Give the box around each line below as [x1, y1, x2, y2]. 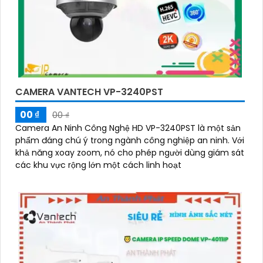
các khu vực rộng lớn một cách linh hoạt [15, 159, 181, 171]
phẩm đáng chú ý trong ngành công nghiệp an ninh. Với [15, 134, 232, 146]
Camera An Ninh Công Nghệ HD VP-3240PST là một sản [15, 122, 241, 134]
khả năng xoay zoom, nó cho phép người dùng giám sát [15, 146, 244, 159]
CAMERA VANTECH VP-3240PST [15, 85, 163, 99]
